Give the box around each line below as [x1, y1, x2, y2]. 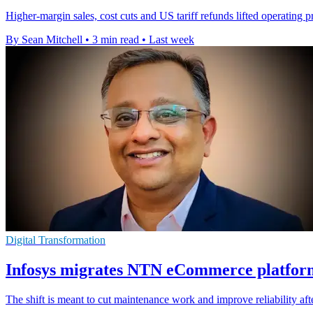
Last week [149, 34, 194, 46]
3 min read [92, 34, 139, 46]
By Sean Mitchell [6, 34, 82, 46]
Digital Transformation [6, 234, 105, 247]
